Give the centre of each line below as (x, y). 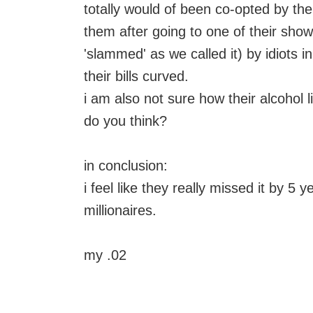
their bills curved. (136, 76)
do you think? (125, 121)
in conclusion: (126, 166)
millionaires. (120, 210)
